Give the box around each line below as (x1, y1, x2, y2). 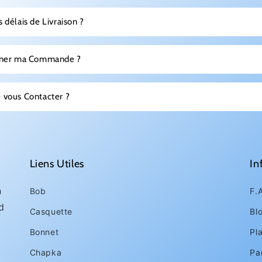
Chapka (29, 247, 62, 257)
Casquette (29, 206, 73, 216)
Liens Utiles (29, 157, 84, 170)
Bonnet (29, 227, 59, 237)
